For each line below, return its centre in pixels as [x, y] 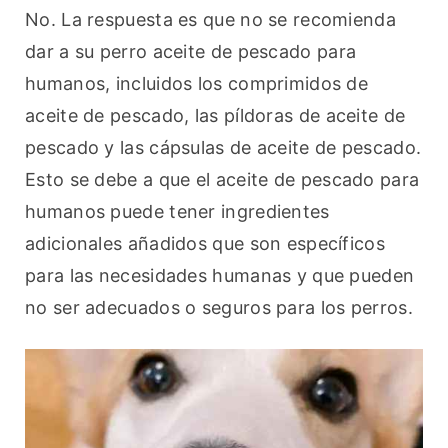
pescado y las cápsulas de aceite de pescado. [223, 148]
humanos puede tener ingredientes [177, 212]
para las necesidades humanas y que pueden [220, 276]
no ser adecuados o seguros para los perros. [219, 308]
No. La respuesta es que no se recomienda [210, 20]
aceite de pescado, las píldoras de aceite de [215, 116]
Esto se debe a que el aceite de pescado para [222, 180]
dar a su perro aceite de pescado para [191, 52]
